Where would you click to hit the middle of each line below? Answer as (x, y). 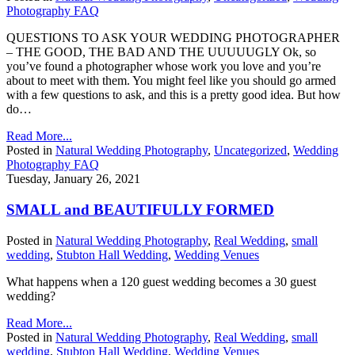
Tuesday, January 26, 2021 (73, 179)
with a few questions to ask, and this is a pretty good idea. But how (174, 95)
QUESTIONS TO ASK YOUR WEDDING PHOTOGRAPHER (173, 38)
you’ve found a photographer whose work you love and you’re (164, 67)
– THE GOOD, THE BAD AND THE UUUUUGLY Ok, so (161, 52)
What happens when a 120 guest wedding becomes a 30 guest (161, 281)
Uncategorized (250, 151)
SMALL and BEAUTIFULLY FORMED (140, 209)
